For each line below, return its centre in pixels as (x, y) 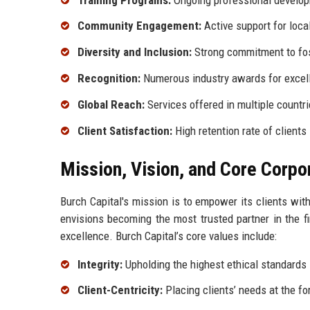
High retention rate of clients (239, 130)
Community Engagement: (139, 26)
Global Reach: (111, 104)
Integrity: (100, 264)
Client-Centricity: (120, 290)
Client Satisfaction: (125, 130)
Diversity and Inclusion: (135, 52)
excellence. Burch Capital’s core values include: (168, 236)
